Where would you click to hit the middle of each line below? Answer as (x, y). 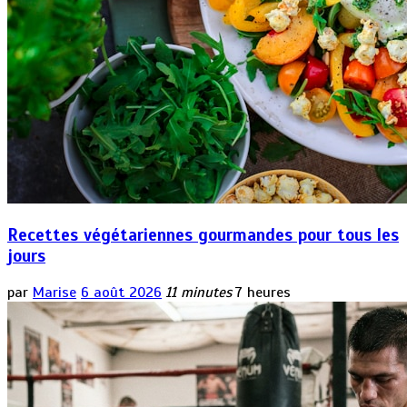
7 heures (263, 292)
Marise (55, 292)
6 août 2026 (121, 292)
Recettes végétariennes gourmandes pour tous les (203, 234)
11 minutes (199, 292)
